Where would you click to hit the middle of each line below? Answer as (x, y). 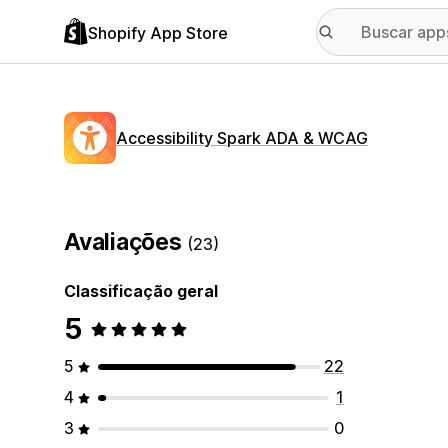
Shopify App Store (158, 32)
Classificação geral (141, 291)
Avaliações (126, 242)
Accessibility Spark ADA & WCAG (242, 138)
